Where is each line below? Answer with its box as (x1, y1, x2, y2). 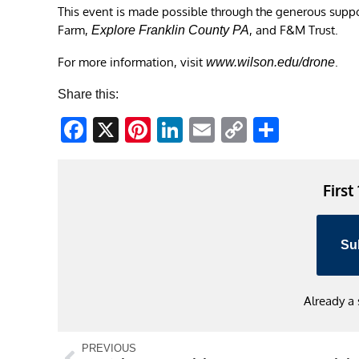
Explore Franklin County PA (91, 22, 249, 37)
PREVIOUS (82, 341, 136, 354)
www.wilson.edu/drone (206, 54, 335, 69)
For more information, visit (58, 54, 206, 70)
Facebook (87, 115, 200, 144)
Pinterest (151, 115, 252, 144)
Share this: (58, 87, 119, 101)
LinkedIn (183, 115, 280, 144)
